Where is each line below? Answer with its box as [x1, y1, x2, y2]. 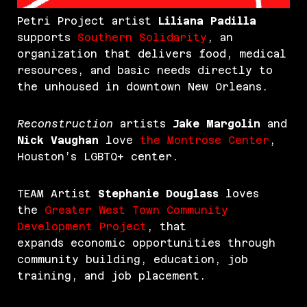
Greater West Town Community [45, 204, 228, 217]
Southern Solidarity [77, 32, 207, 44]
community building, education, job [17, 254, 248, 266]
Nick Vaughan [17, 134, 99, 147]
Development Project [17, 221, 147, 233]
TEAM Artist [17, 188, 98, 200]
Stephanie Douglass [98, 188, 219, 200]
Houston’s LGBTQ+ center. [17, 151, 185, 163]
